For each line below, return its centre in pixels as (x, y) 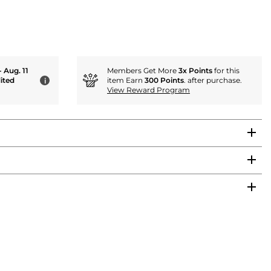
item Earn (126, 80)
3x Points (195, 70)
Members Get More (143, 70)
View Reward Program (149, 90)
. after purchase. (213, 80)
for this (226, 70)
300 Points (164, 80)
